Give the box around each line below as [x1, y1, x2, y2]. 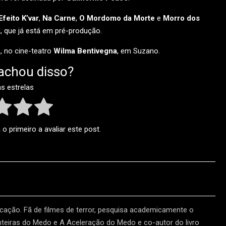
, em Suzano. [117, 46, 160, 55]
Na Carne [42, 14, 76, 23]
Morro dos [163, 14, 200, 23]
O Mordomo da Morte [79, 14, 155, 23]
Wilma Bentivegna [53, 46, 117, 55]
